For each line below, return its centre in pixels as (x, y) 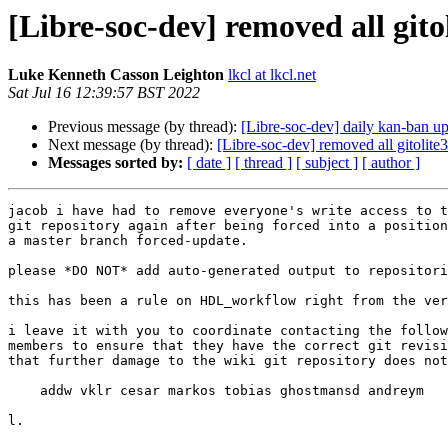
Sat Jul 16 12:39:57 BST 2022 (104, 93)
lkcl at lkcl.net (272, 75)
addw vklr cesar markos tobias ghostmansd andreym (24, 391)
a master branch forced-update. (128, 241)
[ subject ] (327, 163)
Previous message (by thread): (144, 127)
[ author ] (391, 163)
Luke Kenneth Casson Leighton (116, 75)
